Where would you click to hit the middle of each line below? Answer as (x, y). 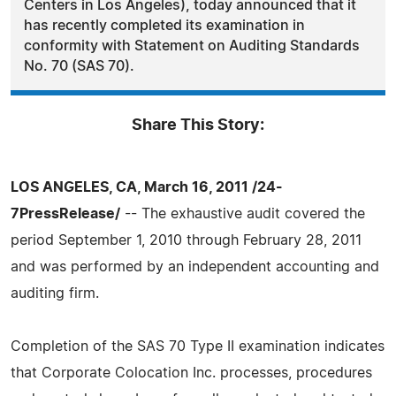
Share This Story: (198, 125)
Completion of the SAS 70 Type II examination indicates (198, 346)
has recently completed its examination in (164, 25)
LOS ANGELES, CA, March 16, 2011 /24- (147, 187)
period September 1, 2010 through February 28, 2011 (186, 240)
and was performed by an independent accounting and (195, 267)
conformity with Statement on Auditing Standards (192, 46)
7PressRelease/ (65, 213)
